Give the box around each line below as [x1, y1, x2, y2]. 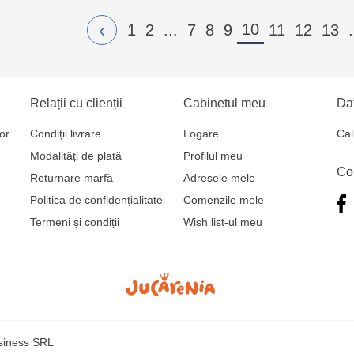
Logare [183, 127, 219, 141]
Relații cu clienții [30, 96, 123, 111]
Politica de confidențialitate [30, 194, 164, 207]
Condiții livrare [30, 127, 102, 141]
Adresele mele [183, 171, 255, 185]
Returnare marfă [30, 171, 114, 185]
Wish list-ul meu [183, 216, 262, 229]
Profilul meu [183, 149, 243, 163]
